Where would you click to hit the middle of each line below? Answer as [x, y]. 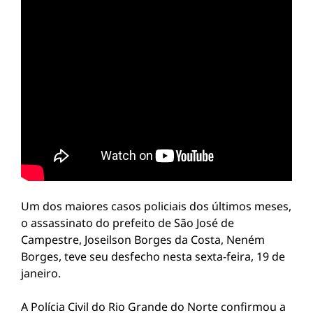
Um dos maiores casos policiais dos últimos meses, [156, 206]
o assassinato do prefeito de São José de [128, 223]
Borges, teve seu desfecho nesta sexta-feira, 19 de [153, 256]
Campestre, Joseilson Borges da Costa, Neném [143, 240]
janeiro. [42, 273]
